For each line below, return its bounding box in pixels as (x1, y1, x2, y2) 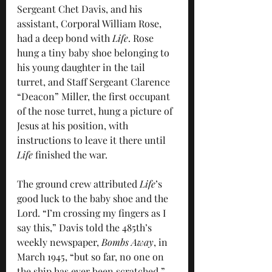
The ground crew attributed (17, 177, 140, 190)
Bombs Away (101, 235, 154, 248)
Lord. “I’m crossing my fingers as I (17, 206, 168, 219)
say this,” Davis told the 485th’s (17, 220, 154, 234)
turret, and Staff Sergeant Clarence (17, 75, 172, 88)
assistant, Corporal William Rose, (17, 16, 164, 30)
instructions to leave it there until (17, 133, 168, 146)
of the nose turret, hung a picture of (17, 104, 175, 117)
